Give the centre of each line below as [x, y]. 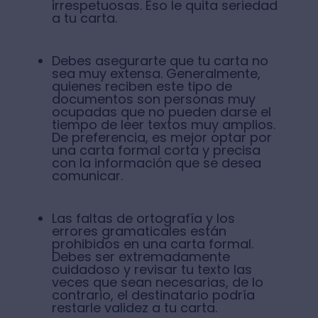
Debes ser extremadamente [141, 257]
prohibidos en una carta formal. [152, 244]
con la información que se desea [156, 163]
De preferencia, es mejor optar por [161, 138]
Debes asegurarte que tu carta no [160, 61]
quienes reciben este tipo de [142, 87]
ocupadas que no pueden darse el [161, 112]
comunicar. [89, 176]
